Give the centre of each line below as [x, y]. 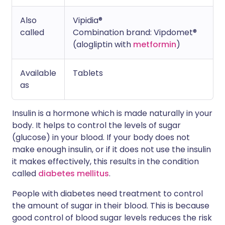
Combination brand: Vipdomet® [135, 32]
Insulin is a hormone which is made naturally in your [112, 113]
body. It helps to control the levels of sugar [96, 125]
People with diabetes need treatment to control [107, 194]
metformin [155, 44]
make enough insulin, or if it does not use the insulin [111, 149]
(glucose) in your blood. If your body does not [101, 137]
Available [38, 73]
